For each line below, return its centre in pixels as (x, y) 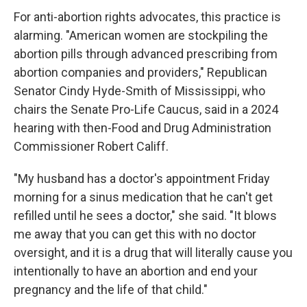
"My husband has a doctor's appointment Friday (142, 179)
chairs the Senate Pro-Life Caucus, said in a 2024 (146, 110)
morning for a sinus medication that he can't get (143, 197)
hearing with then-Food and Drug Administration (143, 128)
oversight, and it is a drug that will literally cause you (153, 253)
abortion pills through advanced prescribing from (146, 54)
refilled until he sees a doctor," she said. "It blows (145, 216)
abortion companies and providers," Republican (140, 73)
